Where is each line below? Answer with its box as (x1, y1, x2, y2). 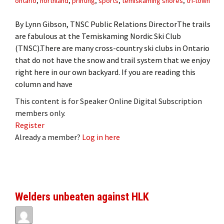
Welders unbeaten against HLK (15, 190, 149, 203)
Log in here (82, 131, 120, 142)
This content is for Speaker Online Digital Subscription (15, 95, 202, 106)
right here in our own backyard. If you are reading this (15, 66, 195, 77)
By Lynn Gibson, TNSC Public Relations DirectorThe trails (15, 18, 210, 29)
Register (15, 119, 44, 130)
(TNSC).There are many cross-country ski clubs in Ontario (15, 42, 209, 53)
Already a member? (15, 131, 82, 142)
